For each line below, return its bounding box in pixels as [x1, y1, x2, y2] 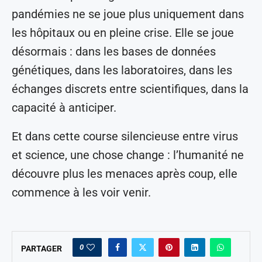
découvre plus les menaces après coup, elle [12, 167, 237, 181]
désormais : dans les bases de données [12, 44, 216, 59]
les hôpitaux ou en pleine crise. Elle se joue [12, 26, 234, 40]
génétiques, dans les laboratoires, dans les [12, 63, 232, 78]
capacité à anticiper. [12, 101, 116, 115]
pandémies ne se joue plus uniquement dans [12, 7, 244, 22]
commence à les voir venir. [12, 185, 151, 200]
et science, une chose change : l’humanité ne [12, 148, 244, 163]
